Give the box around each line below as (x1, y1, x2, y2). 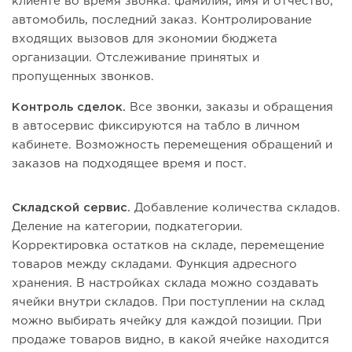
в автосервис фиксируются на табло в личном (12, 121, 300, 132)
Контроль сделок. (12, 102, 130, 113)
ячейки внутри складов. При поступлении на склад (12, 297, 324, 308)
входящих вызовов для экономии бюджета (12, 34, 277, 45)
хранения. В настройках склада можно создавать (12, 278, 318, 289)
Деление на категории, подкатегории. (12, 222, 243, 233)
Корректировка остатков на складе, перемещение (12, 240, 324, 251)
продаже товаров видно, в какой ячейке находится (12, 335, 329, 346)
